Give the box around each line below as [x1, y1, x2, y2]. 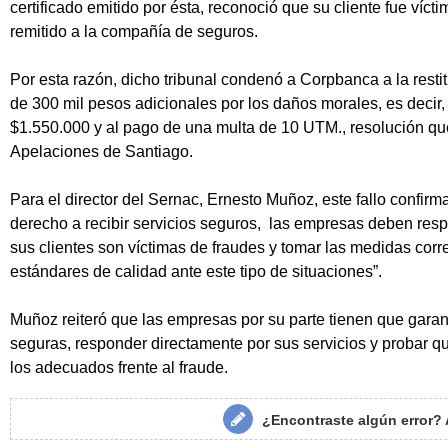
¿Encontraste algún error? [262, 412, 446, 429]
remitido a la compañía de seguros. [10, 23, 258, 41]
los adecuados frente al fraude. [10, 359, 228, 377]
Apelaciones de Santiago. [10, 143, 193, 161]
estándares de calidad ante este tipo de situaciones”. [10, 263, 382, 281]
